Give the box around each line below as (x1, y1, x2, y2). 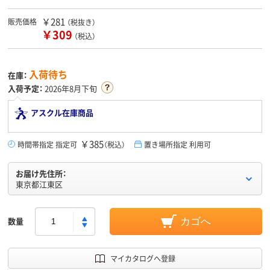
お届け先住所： (16, 168, 66, 180)
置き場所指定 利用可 (144, 139, 211, 150)
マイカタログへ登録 (110, 253, 175, 264)
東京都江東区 (16, 178, 63, 190)
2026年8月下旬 (45, 83, 97, 95)
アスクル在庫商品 (31, 107, 93, 119)
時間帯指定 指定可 (17, 139, 77, 150)
